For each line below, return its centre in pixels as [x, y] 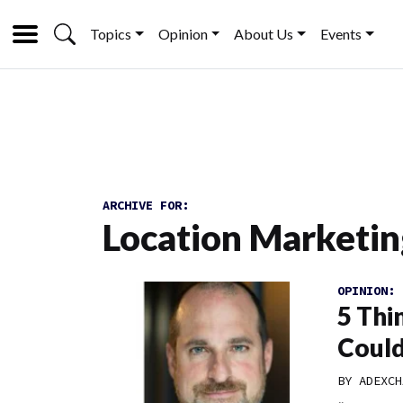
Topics [111, 34]
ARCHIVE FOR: [146, 205]
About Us [264, 34]
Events [341, 34]
